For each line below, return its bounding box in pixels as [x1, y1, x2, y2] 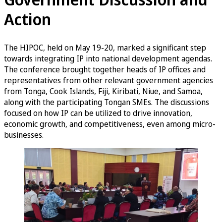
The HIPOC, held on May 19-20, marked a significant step [4, 42, 206, 54]
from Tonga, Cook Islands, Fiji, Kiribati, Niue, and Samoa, [4, 86, 203, 97]
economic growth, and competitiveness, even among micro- [4, 118, 216, 130]
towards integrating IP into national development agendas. [4, 53, 212, 64]
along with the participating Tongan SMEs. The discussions [4, 97, 209, 108]
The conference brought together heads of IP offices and [4, 64, 206, 75]
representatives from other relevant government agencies [4, 75, 213, 86]
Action [4, 8, 51, 30]
